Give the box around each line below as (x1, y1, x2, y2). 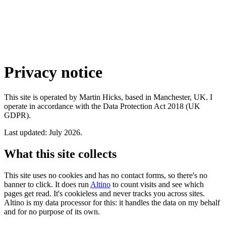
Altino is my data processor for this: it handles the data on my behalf (4, 198, 220, 207)
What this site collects (4, 147, 117, 160)
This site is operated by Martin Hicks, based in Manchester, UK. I (4, 92, 212, 101)
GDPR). (4, 110, 31, 120)
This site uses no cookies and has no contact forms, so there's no (4, 171, 207, 180)
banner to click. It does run (4, 180, 90, 189)
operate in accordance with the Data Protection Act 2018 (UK (4, 101, 200, 110)
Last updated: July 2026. (4, 128, 82, 137)
